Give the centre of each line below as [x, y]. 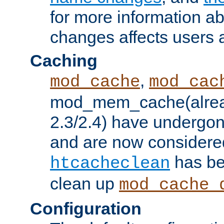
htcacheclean [110, 163]
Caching [64, 60]
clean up [84, 183]
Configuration [86, 208]
